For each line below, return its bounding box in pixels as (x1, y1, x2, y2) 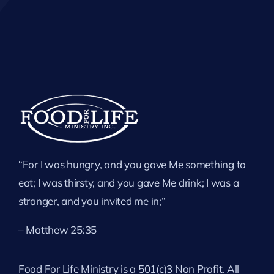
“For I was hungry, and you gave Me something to (18, 157, 246, 171)
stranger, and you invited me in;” (18, 194, 166, 207)
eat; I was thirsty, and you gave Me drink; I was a (18, 176, 239, 189)
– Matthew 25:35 (18, 223, 97, 236)
